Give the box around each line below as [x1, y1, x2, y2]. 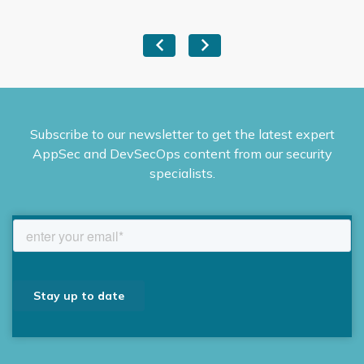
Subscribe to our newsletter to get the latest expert [29, 126, 335, 142]
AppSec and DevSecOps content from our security [32, 145, 332, 162]
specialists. [149, 165, 215, 181]
